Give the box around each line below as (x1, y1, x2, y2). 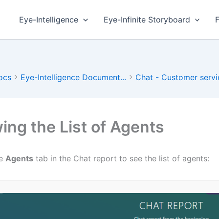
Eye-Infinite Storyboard (103, 15, 190, 24)
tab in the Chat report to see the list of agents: (33, 153, 209, 163)
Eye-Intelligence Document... (21, 72, 126, 82)
